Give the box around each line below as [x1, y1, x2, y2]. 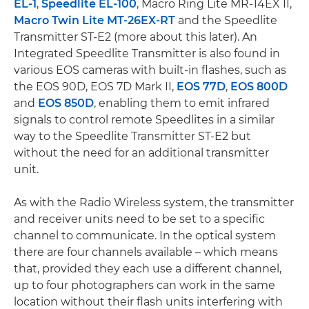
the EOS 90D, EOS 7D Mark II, [14, 80, 177, 93]
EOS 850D [38, 97, 94, 110]
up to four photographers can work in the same [14, 279, 275, 292]
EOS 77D [177, 80, 226, 93]
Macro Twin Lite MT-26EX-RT [14, 14, 175, 27]
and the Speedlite [175, 14, 277, 27]
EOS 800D [230, 80, 288, 93]
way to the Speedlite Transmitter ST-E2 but [14, 130, 251, 143]
